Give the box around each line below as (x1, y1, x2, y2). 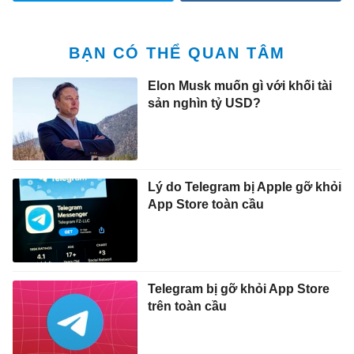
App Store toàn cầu (147, 198, 264, 212)
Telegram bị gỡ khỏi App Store (147, 281, 330, 296)
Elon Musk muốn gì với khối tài (147, 78, 332, 92)
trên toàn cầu (147, 299, 227, 313)
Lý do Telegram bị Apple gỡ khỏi (147, 180, 341, 194)
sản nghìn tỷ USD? (147, 96, 261, 110)
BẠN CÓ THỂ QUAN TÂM (69, 43, 285, 62)
